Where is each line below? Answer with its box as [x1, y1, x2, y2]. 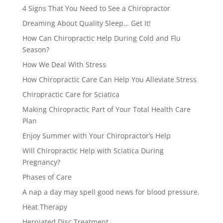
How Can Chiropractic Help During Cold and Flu [22, 33, 181, 43]
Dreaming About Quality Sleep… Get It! [22, 18, 151, 28]
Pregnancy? [22, 157, 60, 167]
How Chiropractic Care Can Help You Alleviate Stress [22, 75, 197, 84]
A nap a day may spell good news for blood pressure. [22, 187, 200, 197]
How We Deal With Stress [22, 60, 106, 69]
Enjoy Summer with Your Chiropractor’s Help [22, 131, 171, 140]
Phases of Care [22, 172, 72, 182]
